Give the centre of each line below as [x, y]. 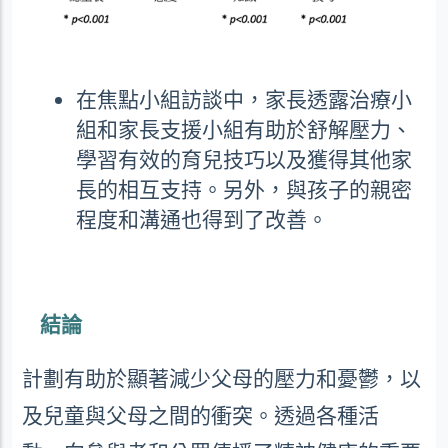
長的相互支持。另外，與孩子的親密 [244, 188]
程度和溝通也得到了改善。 [202, 218]
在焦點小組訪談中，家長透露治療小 [244, 98]
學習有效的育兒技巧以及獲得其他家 [244, 158]
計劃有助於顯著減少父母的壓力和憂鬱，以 [221, 377]
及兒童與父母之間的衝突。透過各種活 [200, 414]
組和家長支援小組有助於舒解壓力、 [244, 128]
